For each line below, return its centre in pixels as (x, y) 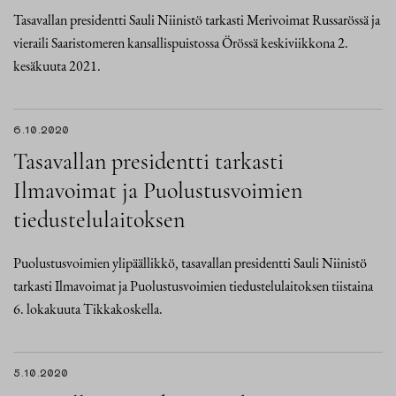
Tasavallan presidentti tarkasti (148, 161)
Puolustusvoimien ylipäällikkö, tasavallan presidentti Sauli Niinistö (190, 263)
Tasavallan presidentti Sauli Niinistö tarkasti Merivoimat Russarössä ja (197, 20)
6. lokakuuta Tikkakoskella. (88, 309)
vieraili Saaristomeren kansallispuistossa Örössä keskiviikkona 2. (181, 43)
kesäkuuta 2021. (57, 66)
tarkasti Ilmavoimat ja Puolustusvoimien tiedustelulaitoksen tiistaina (193, 286)
